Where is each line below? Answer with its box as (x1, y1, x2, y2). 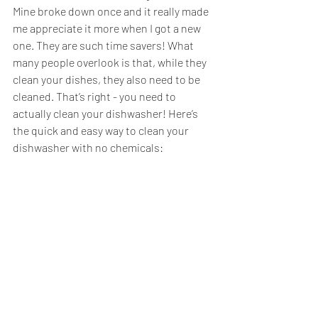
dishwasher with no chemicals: (13, 141, 163, 154)
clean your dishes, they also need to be (13, 72, 202, 86)
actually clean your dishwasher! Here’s (13, 106, 200, 120)
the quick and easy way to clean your (13, 124, 191, 137)
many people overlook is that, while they (13, 55, 209, 69)
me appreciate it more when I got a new (13, 21, 203, 35)
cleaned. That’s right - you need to (13, 89, 178, 103)
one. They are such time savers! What (13, 38, 196, 52)
